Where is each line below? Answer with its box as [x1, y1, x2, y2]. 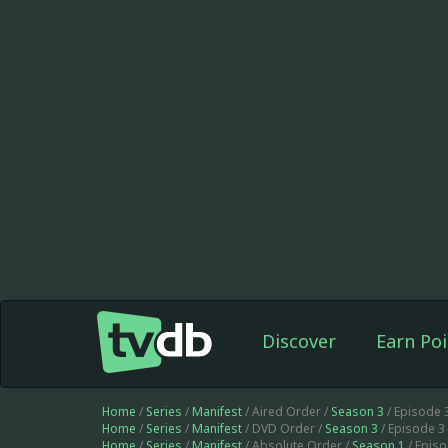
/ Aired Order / [242, 403, 331, 420]
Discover [261, 329, 336, 353]
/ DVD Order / [242, 420, 325, 437]
